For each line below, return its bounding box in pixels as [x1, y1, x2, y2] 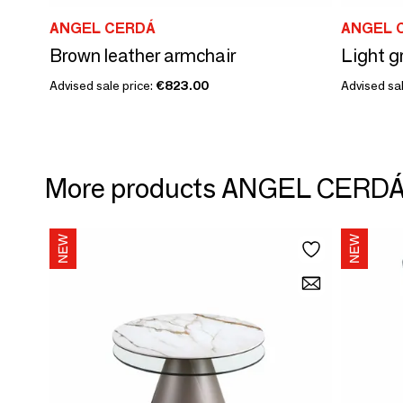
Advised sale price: [49, 76, 156, 94]
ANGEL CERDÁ [49, 19, 156, 37]
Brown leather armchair [49, 44, 236, 67]
